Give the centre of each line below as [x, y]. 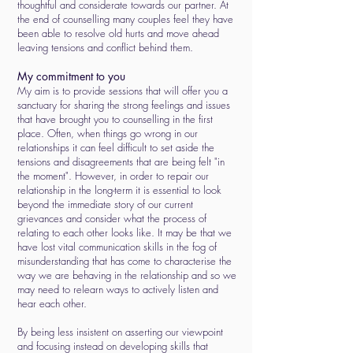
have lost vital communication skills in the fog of [117, 247]
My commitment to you [71, 76]
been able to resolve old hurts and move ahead [118, 33]
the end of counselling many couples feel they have [125, 19]
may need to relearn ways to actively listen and [118, 289]
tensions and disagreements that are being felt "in [121, 162]
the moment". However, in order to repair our [113, 176]
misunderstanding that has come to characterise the [124, 261]
